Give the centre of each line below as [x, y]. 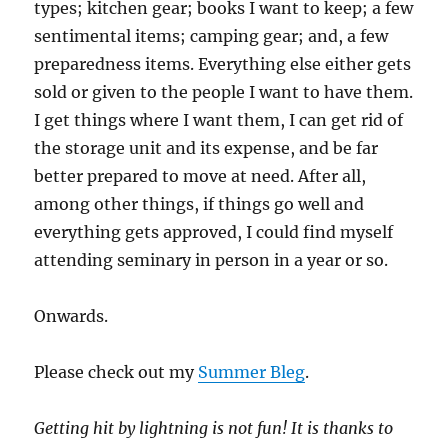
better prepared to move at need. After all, [200, 175]
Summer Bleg [252, 371]
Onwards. [71, 315]
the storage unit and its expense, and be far [206, 147]
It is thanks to [342, 427]
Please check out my [116, 371]
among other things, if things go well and [199, 203]
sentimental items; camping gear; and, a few [211, 35]
